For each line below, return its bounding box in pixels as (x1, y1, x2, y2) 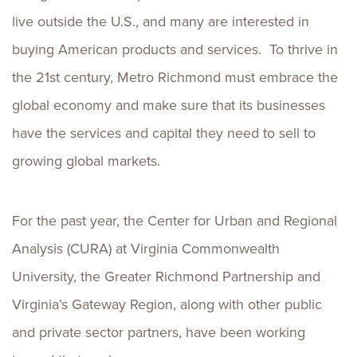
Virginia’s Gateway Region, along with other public (12, 294, 322, 315)
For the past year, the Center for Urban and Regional (12, 210, 337, 231)
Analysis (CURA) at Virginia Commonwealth (12, 238, 280, 259)
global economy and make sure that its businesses (12, 95, 325, 116)
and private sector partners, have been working (12, 322, 305, 343)
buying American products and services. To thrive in (12, 39, 338, 60)
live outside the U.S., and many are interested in (12, 11, 309, 32)
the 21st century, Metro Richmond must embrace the (12, 67, 338, 88)
